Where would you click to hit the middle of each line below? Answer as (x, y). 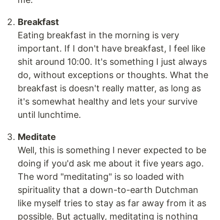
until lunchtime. (49, 114)
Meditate (37, 137)
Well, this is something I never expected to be (112, 150)
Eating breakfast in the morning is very (98, 35)
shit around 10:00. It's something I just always (112, 61)
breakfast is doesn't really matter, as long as (109, 88)
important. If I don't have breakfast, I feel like (111, 48)
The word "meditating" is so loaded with (101, 176)
